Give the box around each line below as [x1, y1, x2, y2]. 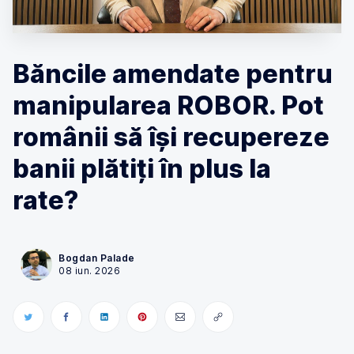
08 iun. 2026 [58, 265, 120, 277]
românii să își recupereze [13, 122, 330, 153]
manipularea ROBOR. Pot [13, 90, 324, 121]
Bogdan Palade [58, 252, 135, 264]
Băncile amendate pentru [13, 58, 333, 89]
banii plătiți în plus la [13, 153, 271, 184]
